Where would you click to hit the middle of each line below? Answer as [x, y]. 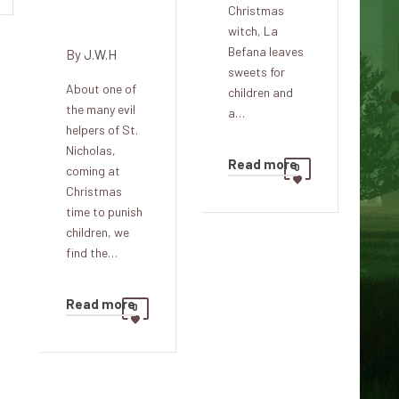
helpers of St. [102, 129]
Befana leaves [266, 52]
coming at [93, 170]
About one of [101, 88]
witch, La [253, 31]
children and [261, 93]
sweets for [256, 72]
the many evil [101, 109]
